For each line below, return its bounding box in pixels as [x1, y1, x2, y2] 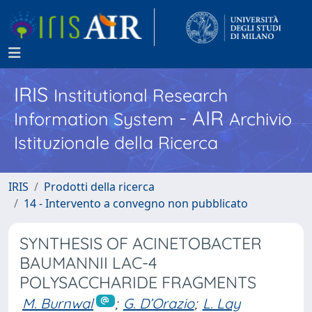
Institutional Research [54, 84, 228, 106]
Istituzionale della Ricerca [14, 132, 218, 153]
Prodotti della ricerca [44, 179, 155, 194]
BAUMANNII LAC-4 [19, 253, 157, 273]
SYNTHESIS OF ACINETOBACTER [19, 233, 262, 253]
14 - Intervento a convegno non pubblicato [24, 196, 248, 211]
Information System [14, 108, 173, 130]
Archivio [229, 108, 292, 130]
